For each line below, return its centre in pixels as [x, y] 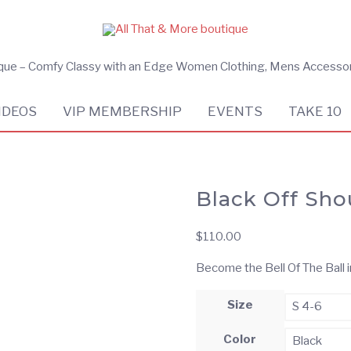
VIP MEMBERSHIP [123, 111]
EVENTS [235, 111]
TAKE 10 [315, 111]
